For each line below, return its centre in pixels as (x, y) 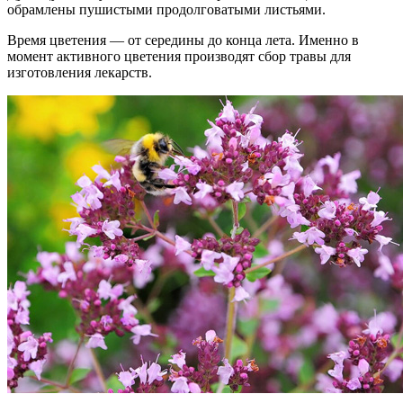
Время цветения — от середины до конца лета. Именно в (183, 40)
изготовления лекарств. (80, 72)
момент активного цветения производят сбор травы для (179, 56)
